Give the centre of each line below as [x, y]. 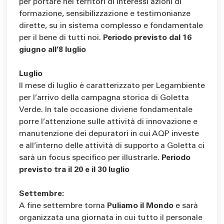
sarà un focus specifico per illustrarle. [90, 158]
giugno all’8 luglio [52, 50]
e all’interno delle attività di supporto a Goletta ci [112, 146]
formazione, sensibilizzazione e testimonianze [105, 14]
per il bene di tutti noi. [61, 38]
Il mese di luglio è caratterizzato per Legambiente [112, 86]
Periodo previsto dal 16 [147, 38]
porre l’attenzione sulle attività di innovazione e [108, 122]
